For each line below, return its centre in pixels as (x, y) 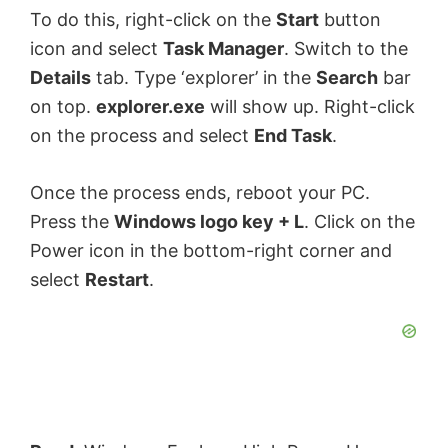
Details (60, 77)
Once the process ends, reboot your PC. (200, 192)
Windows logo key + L (209, 221)
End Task (293, 135)
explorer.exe (150, 106)
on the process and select (142, 135)
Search (347, 77)
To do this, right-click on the (153, 19)
